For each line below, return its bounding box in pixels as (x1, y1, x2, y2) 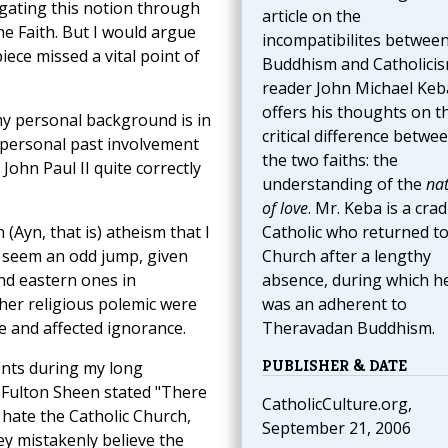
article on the (261, 5, 361, 28)
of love (261, 197, 308, 220)
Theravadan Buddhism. (261, 317, 435, 340)
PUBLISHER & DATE (261, 355, 407, 377)
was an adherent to (261, 293, 407, 316)
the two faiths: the (261, 149, 398, 172)
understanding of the (261, 173, 426, 196)
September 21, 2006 (261, 417, 411, 440)
